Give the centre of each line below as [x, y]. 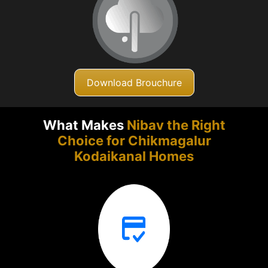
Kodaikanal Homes [134, 156]
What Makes [85, 125]
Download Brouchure [134, 82]
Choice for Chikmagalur [134, 141]
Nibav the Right [176, 125]
